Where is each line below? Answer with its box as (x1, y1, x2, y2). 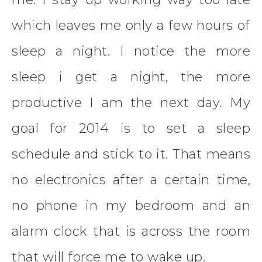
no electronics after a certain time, (12, 172, 250, 188)
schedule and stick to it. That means (12, 146, 250, 163)
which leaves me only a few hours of (12, 18, 250, 34)
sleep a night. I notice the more (12, 43, 250, 60)
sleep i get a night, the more (12, 69, 250, 85)
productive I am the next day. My (12, 95, 250, 111)
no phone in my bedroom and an (12, 198, 250, 214)
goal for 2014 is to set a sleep (12, 120, 250, 137)
